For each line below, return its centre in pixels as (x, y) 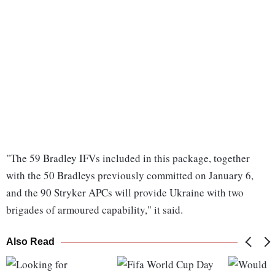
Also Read (30, 242)
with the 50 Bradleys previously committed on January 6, (130, 176)
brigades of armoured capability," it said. (95, 210)
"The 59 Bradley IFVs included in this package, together (128, 158)
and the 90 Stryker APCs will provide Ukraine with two (125, 193)
